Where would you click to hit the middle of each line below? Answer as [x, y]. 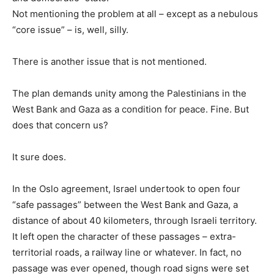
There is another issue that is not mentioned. [109, 61]
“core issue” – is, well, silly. [70, 29]
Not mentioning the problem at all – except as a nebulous [135, 13]
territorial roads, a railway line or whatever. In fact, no [127, 252]
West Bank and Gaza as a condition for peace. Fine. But [131, 109]
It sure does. [39, 157]
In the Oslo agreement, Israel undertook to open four [126, 188]
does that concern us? [60, 125]
